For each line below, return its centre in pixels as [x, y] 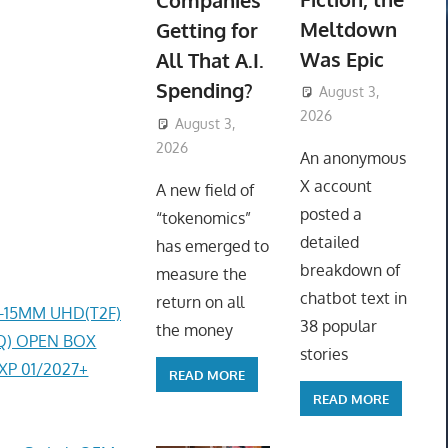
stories [323, 354]
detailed [329, 242]
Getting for [206, 30]
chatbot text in [353, 298]
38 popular [338, 326]
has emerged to [212, 246]
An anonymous [352, 158]
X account [335, 186]
